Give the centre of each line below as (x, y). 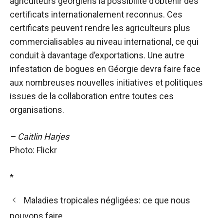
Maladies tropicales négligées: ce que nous (107, 200)
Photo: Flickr (33, 150)
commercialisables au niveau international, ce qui (104, 42)
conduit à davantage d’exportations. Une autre (97, 55)
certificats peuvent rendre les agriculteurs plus (100, 28)
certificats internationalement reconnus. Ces (96, 14)
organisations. (37, 110)
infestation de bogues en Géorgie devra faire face (105, 69)
